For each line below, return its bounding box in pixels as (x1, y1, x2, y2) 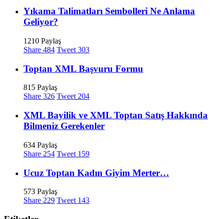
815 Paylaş (23, 83, 57, 92)
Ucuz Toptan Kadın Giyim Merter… (23, 167, 169, 178)
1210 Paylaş (23, 37, 61, 45)
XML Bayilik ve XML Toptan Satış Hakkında (23, 110, 208, 121)
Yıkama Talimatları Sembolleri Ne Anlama (23, 6, 195, 17)
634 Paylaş (23, 140, 57, 149)
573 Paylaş (23, 187, 57, 196)
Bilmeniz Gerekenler (23, 121, 105, 131)
